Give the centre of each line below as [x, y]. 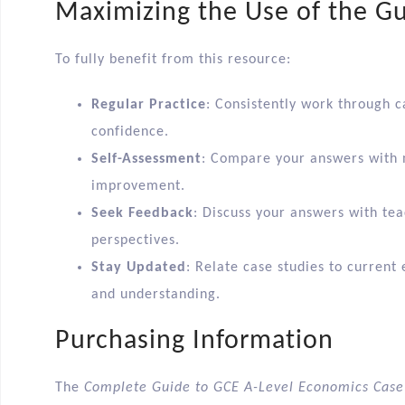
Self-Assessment [146, 160]
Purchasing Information [194, 342]
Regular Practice [149, 105]
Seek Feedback [142, 214]
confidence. [130, 132]
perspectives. [136, 241]
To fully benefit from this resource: [173, 60]
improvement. [138, 187]
